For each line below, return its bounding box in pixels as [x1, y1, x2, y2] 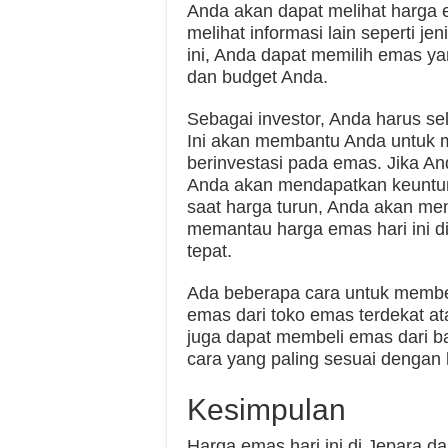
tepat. [187, 241, 232, 261]
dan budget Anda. [187, 67, 328, 87]
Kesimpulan [187, 393, 346, 426]
